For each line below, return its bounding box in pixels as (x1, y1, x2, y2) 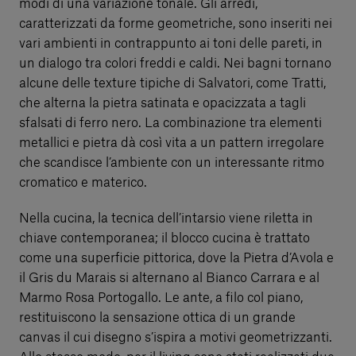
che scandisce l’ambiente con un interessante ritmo (19, 156, 324, 169)
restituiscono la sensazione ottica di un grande (19, 311, 296, 324)
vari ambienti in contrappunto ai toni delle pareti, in (19, 37, 323, 50)
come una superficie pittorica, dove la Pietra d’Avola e (19, 251, 334, 265)
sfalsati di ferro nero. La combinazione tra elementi (19, 116, 322, 130)
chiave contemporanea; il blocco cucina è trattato (19, 231, 310, 245)
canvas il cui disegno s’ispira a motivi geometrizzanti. (19, 331, 332, 344)
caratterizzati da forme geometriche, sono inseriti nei (19, 17, 332, 30)
